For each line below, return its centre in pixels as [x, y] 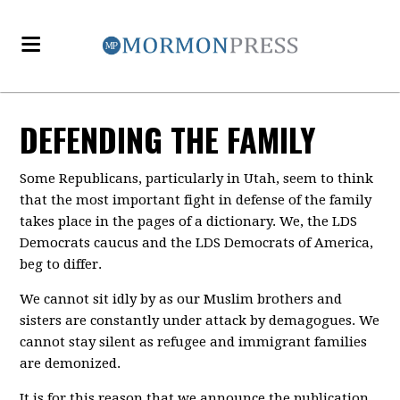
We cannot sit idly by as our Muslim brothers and [181, 299]
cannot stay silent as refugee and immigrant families [194, 342]
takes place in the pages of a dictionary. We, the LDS [189, 221]
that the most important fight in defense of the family [196, 200]
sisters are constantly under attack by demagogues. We [200, 321]
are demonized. [71, 363]
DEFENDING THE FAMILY [168, 139]
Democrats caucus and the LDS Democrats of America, [197, 243]
